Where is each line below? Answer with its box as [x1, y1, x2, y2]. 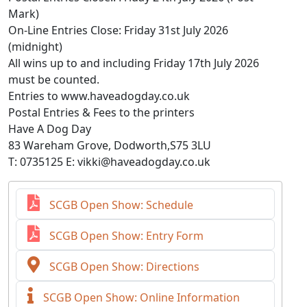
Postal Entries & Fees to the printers [8, 105, 195, 120]
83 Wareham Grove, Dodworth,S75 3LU [8, 138, 211, 153]
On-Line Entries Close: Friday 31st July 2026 [8, 23, 228, 38]
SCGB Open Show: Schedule [47, 197, 193, 212]
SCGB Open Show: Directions [47, 259, 199, 274]
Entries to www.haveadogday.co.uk [8, 88, 190, 103]
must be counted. [8, 72, 99, 87]
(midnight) [8, 39, 62, 54]
